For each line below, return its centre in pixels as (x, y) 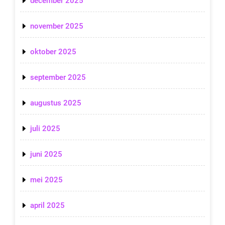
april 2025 (47, 206)
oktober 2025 (53, 52)
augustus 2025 (56, 103)
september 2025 (58, 78)
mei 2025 (46, 180)
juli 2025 (45, 129)
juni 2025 (46, 154)
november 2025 (57, 26)
